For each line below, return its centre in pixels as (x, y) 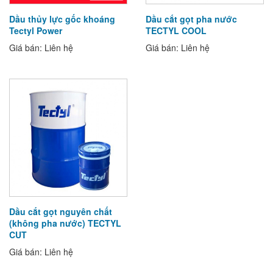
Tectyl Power (36, 30)
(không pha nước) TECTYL (65, 223)
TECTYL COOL (176, 30)
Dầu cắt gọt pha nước (191, 19)
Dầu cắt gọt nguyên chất (61, 211)
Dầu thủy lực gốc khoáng (62, 19)
